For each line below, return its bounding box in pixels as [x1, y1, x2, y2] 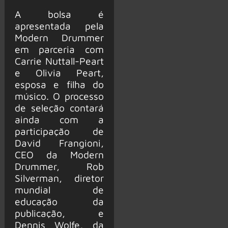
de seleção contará [14, 101, 104, 113]
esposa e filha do [14, 78, 104, 90]
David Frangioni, [14, 136, 104, 149]
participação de [14, 125, 104, 137]
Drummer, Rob [14, 160, 104, 172]
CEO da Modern [14, 148, 104, 160]
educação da [14, 195, 104, 207]
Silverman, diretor [14, 172, 104, 184]
